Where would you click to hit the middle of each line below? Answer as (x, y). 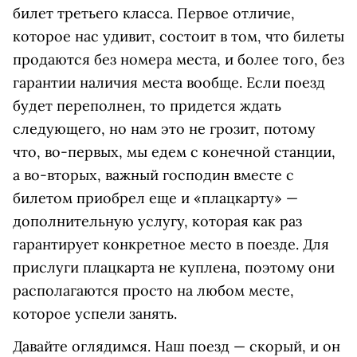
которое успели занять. (95, 314)
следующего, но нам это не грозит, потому (164, 129)
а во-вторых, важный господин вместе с (153, 175)
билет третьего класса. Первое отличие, (154, 14)
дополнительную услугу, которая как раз (157, 222)
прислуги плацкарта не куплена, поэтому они (174, 268)
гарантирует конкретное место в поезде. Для (171, 245)
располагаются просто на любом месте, (153, 291)
